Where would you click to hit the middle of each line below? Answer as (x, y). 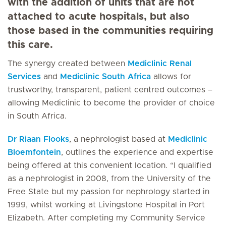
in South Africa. (37, 116)
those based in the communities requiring (110, 31)
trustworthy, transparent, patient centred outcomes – (110, 90)
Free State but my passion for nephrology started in (108, 192)
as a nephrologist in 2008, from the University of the (109, 179)
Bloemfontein (34, 152)
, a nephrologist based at (119, 139)
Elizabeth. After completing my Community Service (106, 218)
